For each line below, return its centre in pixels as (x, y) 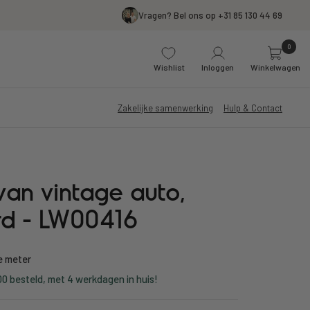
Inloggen (218, 67)
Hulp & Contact (253, 108)
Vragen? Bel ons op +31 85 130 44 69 (210, 15)
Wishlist (169, 67)
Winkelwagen (275, 67)
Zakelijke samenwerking (165, 108)
